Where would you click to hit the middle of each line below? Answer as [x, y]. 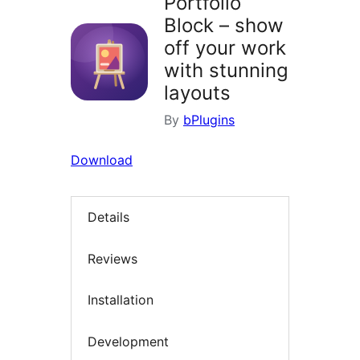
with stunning [226, 71]
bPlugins [209, 120]
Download [102, 160]
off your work [225, 48]
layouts [197, 93]
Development [128, 341]
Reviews [112, 258]
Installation [121, 300]
